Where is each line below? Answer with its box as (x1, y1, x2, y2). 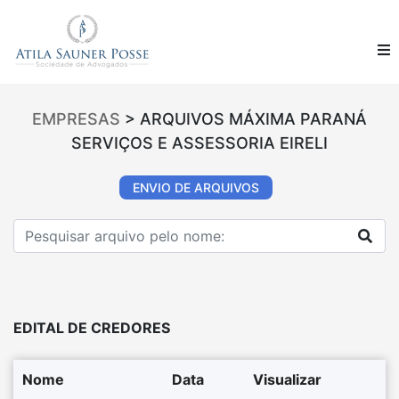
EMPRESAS (32, 110, 120, 128)
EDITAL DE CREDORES (13, 319, 170, 337)
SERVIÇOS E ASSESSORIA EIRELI (71, 134, 328, 152)
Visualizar (253, 370, 322, 388)
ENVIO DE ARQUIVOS (133, 180, 259, 195)
